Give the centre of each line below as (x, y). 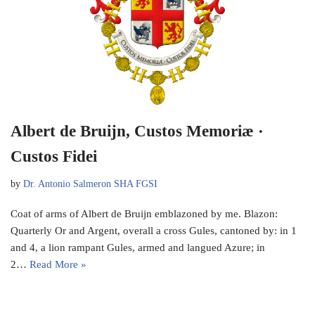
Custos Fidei (54, 157)
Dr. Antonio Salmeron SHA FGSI (90, 184)
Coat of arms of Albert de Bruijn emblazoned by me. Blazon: (144, 214)
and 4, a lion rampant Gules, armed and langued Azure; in (138, 248)
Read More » (58, 265)
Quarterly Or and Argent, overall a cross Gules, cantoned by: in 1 (154, 231)
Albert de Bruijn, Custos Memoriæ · (137, 131)
